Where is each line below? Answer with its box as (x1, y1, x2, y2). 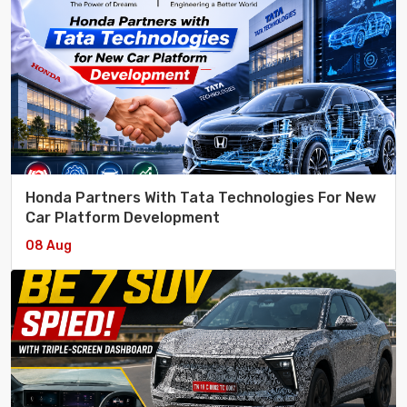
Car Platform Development (25, 209, 220, 227)
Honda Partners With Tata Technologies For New (25, 189, 376, 207)
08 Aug (25, 238, 72, 254)
